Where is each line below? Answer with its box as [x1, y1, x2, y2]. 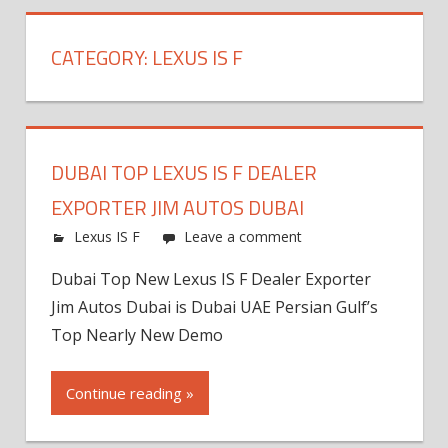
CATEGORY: [51, 42, 152, 74]
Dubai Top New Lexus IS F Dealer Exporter [51, 267, 371, 290]
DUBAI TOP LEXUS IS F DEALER [51, 156, 317, 188]
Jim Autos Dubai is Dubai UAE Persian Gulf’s [51, 295, 378, 318]
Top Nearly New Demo [51, 323, 223, 346]
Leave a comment [184, 226, 303, 246]
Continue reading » [66, 383, 194, 404]
